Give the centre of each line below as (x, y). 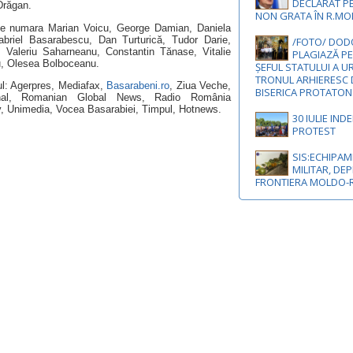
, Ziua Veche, (201, 85)
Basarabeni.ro (138, 85)
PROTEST (314, 131)
